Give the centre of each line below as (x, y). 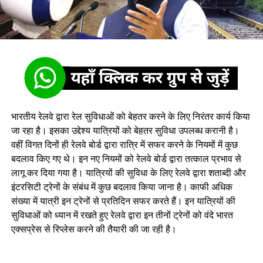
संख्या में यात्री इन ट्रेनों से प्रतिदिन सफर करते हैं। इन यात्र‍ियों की (123, 201)
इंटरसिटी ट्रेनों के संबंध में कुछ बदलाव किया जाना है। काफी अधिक (122, 187)
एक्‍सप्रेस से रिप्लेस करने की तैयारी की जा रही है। (94, 229)
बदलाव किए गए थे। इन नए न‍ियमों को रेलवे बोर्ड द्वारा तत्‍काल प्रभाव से (126, 159)
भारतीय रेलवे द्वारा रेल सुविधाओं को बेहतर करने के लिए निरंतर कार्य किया (130, 117)
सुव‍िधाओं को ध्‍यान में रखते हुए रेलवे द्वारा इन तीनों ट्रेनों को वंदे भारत (122, 215)
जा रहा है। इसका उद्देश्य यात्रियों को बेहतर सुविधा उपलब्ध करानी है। (125, 131)
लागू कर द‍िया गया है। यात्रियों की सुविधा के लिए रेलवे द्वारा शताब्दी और (128, 173)
